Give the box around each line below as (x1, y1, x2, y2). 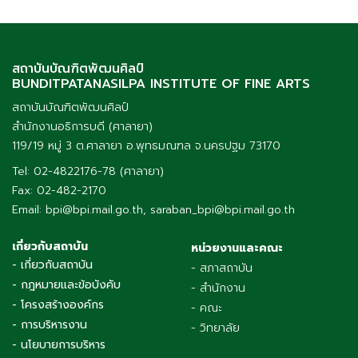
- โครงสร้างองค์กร (12, 296, 104, 313)
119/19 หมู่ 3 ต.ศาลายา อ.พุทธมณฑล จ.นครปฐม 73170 (12, 137, 280, 154)
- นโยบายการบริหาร (12, 336, 105, 353)
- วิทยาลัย (191, 319, 240, 336)
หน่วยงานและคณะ (191, 239, 283, 257)
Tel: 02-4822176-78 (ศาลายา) (12, 162, 164, 180)
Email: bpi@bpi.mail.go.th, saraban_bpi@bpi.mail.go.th (12, 201, 295, 218)
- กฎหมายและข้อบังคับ (12, 276, 121, 293)
